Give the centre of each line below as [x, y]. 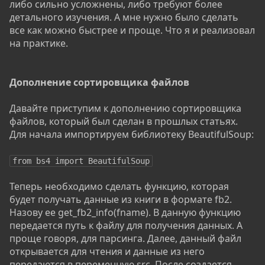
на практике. [39, 43]
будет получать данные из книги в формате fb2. [121, 200]
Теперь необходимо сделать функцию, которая [119, 187]
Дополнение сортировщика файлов [99, 83]
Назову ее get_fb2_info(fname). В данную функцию [125, 213]
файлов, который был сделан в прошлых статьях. [124, 122]
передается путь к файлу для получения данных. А [126, 226]
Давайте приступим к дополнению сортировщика [125, 109]
